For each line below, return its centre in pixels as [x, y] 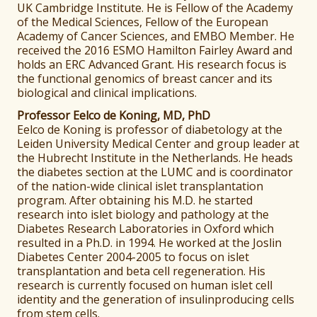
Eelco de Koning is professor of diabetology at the [150, 130]
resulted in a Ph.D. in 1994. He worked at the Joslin [150, 243]
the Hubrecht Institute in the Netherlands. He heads [155, 158]
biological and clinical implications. [107, 93]
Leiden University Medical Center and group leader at [158, 144]
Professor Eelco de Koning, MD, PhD [114, 116]
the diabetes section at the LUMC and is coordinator [155, 172]
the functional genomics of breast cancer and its [145, 79]
